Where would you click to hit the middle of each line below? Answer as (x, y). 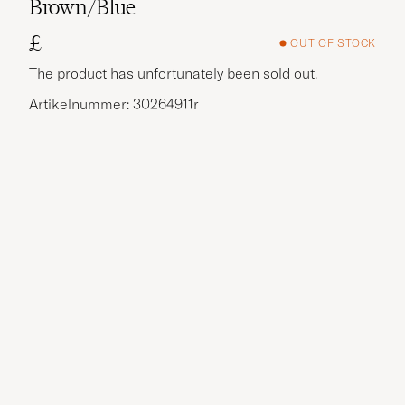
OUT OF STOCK (333, 43)
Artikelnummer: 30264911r (114, 104)
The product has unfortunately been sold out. (173, 73)
